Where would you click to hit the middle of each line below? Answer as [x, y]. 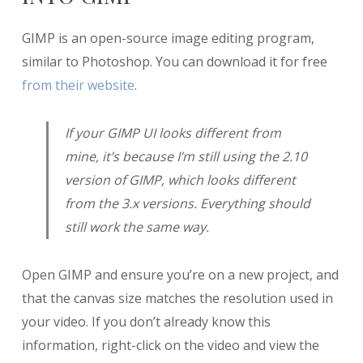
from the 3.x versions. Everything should [187, 204]
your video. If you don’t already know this [146, 322]
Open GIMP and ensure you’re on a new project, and [180, 275]
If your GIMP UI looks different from [173, 133]
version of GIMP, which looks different [180, 180]
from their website [78, 85]
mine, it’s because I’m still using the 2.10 [186, 157]
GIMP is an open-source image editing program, [168, 38]
